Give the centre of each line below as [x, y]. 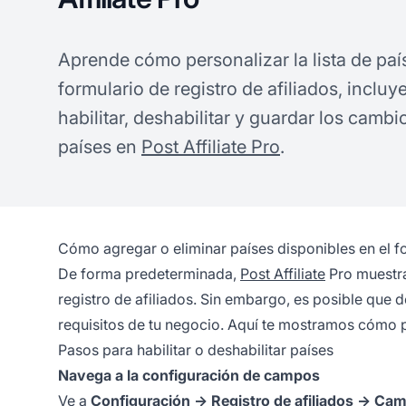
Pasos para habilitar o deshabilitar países [196, 350]
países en [100, 147]
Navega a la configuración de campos [189, 376]
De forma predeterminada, [149, 274]
